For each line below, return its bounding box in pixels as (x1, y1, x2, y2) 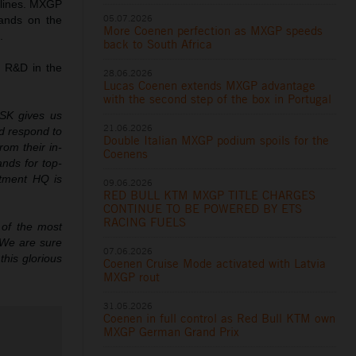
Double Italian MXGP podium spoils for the (103, 132, 330, 148)
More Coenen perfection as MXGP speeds (103, 22, 323, 38)
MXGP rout (103, 269, 161, 284)
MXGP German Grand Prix (103, 323, 240, 339)
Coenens (103, 145, 149, 161)
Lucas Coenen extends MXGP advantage (103, 77, 316, 93)
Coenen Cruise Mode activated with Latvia (103, 255, 327, 271)
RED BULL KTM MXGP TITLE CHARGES (103, 187, 316, 203)
